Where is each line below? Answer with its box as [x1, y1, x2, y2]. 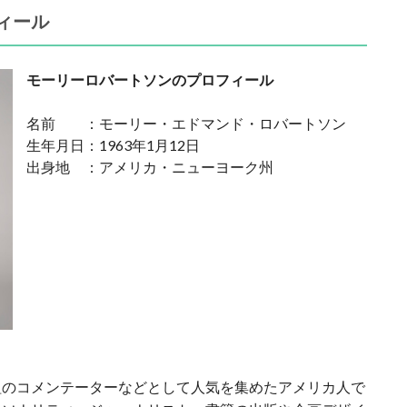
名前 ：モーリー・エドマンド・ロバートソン [26, 114, 346, 132]
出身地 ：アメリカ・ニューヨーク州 [26, 158, 273, 175]
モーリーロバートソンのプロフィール [26, 71, 273, 88]
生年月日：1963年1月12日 [26, 136, 200, 154]
